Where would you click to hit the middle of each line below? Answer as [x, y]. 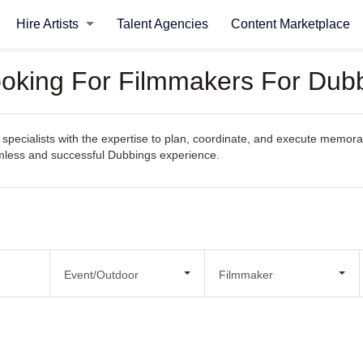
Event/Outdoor [101, 274]
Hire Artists [49, 24]
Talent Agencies [162, 24]
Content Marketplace [290, 24]
